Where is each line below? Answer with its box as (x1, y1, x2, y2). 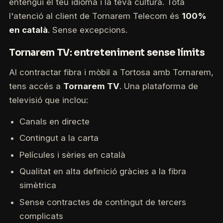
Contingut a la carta (19, 133, 99, 143)
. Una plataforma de (119, 81, 198, 92)
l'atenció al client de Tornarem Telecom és (8, 11, 182, 21)
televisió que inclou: (8, 95, 88, 106)
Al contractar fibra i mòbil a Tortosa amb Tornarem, (8, 67, 214, 78)
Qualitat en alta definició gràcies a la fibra (19, 166, 186, 177)
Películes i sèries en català (19, 149, 125, 160)
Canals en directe (19, 116, 90, 126)
